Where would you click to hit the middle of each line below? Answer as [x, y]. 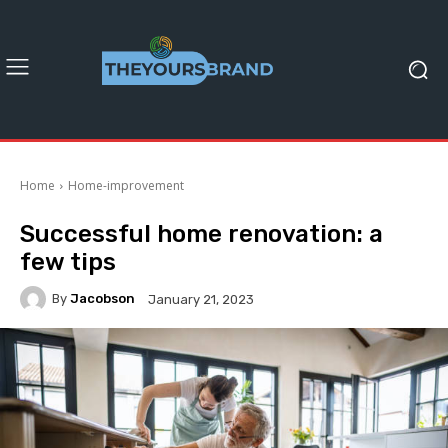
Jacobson [102, 299]
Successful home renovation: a [201, 233]
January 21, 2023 [201, 299]
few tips [68, 261]
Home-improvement [126, 185]
